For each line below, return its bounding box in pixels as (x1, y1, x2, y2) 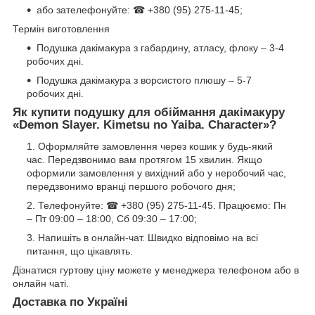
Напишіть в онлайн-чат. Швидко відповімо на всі (38, 231, 258, 243)
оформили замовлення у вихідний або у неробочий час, (27, 167, 286, 179)
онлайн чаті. (13, 277, 69, 289)
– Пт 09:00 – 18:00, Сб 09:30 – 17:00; (27, 212, 197, 224)
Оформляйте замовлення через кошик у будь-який (38, 140, 273, 152)
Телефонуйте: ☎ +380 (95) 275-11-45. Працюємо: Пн (38, 199, 286, 211)
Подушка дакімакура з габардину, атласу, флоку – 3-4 (37, 42, 284, 54)
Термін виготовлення (13, 23, 110, 35)
